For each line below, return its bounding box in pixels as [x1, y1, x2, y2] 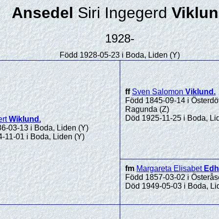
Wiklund [9, 115, 39, 123]
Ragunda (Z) [125, 105, 169, 113]
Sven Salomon [132, 88, 183, 96]
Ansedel [11, 4, 78, 22]
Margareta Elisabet [136, 164, 202, 173]
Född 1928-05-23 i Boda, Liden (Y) [60, 51, 180, 59]
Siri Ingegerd [77, 4, 167, 22]
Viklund [185, 88, 214, 96]
